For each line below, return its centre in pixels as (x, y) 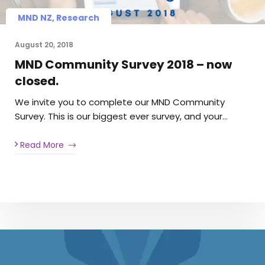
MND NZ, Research (59, 18)
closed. (37, 81)
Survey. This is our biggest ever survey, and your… (121, 117)
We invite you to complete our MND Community (120, 102)
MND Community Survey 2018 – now (123, 65)
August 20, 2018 (44, 45)
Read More (41, 145)
